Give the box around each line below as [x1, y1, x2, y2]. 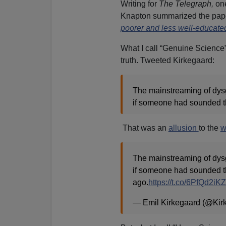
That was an [122, 123, 168, 132]
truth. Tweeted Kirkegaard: [120, 55, 214, 65]
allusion [168, 123, 199, 132]
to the [198, 123, 220, 132]
